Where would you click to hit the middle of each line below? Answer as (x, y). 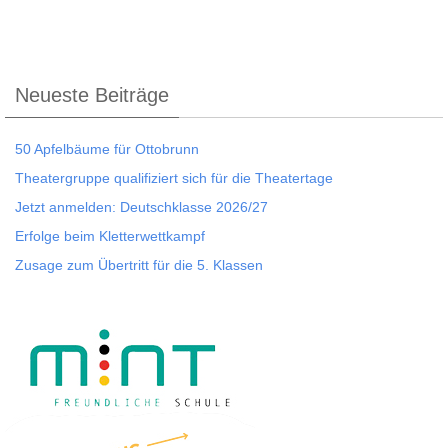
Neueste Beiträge (92, 95)
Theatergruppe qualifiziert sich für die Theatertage (174, 178)
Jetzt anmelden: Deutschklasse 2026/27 (141, 207)
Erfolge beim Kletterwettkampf (110, 236)
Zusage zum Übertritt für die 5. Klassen (139, 265)
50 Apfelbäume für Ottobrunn (107, 149)
